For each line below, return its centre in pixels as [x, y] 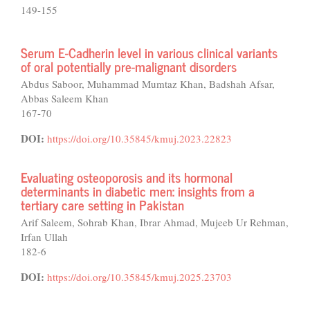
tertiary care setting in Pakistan [102, 204]
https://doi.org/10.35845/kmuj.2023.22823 [139, 138]
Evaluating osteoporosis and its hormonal [127, 177]
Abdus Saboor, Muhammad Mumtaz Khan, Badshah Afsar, [148, 84]
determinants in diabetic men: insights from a [138, 191]
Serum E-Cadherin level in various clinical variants [149, 52]
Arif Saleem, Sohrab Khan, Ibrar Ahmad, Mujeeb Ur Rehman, [155, 222]
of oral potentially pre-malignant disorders [129, 66]
